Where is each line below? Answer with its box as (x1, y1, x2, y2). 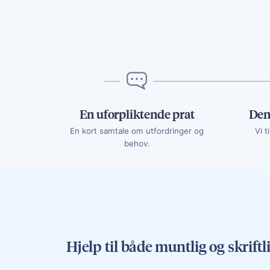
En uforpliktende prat (79, 105, 195, 122)
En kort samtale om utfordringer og (70, 125, 204, 136)
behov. (124, 138, 150, 148)
